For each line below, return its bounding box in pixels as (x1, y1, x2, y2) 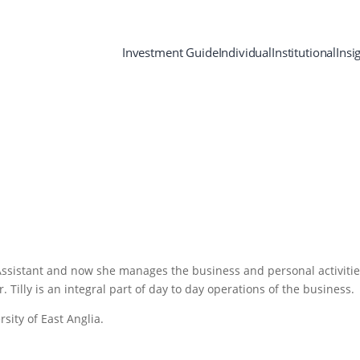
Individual (218, 44, 272, 60)
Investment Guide (121, 44, 219, 60)
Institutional (272, 44, 337, 60)
